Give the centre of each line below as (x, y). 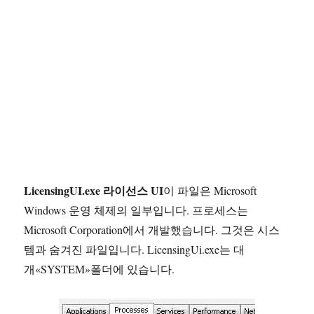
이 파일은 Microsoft (210, 190)
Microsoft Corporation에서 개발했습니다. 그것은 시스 (152, 230)
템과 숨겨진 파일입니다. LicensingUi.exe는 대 (135, 249)
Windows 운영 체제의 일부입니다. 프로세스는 (136, 210)
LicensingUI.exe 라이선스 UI (94, 190)
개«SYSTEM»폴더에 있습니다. (101, 269)
